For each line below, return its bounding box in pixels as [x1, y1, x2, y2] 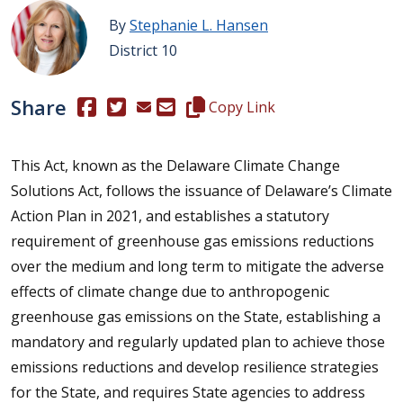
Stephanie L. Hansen [130, 14, 268, 35]
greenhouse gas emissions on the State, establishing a [11, 307, 381, 327]
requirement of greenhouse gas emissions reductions [11, 231, 374, 251]
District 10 [109, 40, 177, 60]
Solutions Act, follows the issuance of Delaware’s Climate [11, 181, 392, 201]
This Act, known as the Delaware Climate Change [11, 156, 340, 175]
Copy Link [205, 96, 276, 117]
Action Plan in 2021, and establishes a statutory [11, 206, 329, 226]
